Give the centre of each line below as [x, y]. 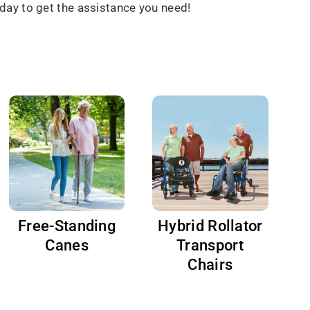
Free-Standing [67, 226]
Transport [210, 246]
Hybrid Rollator [210, 226]
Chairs [210, 265]
